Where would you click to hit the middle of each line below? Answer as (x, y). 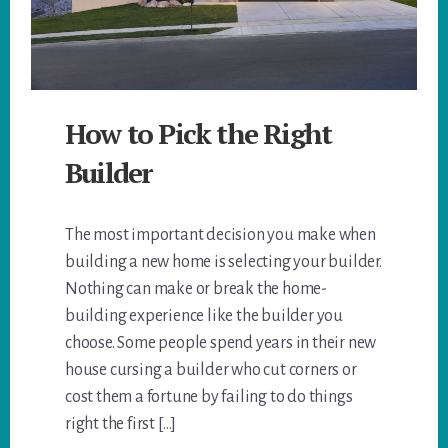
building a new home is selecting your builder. (223, 262)
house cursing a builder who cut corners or (211, 370)
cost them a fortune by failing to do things (209, 397)
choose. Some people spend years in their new (221, 343)
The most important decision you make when (220, 235)
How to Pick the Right (198, 134)
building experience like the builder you (204, 316)
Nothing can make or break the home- (196, 289)
